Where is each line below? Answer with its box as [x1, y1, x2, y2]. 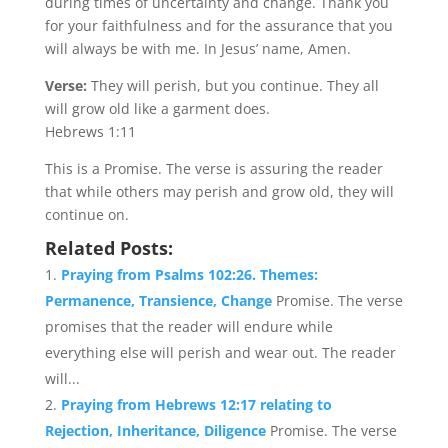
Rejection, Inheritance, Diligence [44, 421, 270, 440]
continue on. [44, 205, 129, 224]
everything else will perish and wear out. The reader [44, 343, 396, 362]
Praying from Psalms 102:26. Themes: [60, 265, 318, 284]
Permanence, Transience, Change [44, 291, 276, 310]
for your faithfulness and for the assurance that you [44, 16, 393, 35]
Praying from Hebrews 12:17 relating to [60, 395, 332, 414]
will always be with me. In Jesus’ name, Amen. [44, 39, 351, 58]
